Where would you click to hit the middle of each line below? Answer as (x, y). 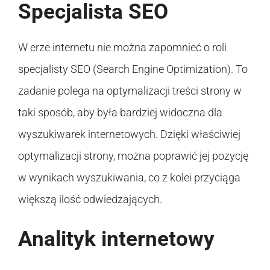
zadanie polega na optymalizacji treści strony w (130, 90)
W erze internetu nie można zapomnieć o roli (122, 47)
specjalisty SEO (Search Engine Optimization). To (133, 69)
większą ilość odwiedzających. (90, 199)
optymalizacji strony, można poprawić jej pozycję (133, 155)
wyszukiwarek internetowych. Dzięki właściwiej (129, 134)
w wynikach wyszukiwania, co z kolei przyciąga (129, 177)
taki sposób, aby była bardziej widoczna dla (120, 112)
